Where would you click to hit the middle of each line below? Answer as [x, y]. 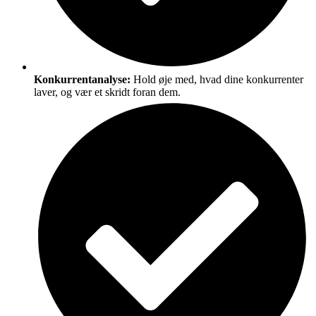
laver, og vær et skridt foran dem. [107, 92]
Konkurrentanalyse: [84, 79]
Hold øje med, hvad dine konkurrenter [218, 79]
